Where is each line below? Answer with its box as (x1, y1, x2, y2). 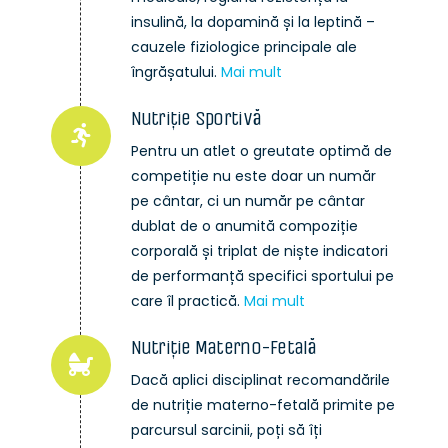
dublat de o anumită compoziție (130, 216, 358, 237)
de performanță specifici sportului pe (130, 266, 394, 287)
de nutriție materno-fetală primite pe (130, 395, 395, 416)
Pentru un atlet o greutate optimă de (130, 141, 392, 162)
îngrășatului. (130, 62, 221, 83)
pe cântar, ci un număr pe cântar (130, 191, 365, 212)
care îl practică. (130, 291, 244, 312)
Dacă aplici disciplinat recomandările (130, 370, 390, 391)
